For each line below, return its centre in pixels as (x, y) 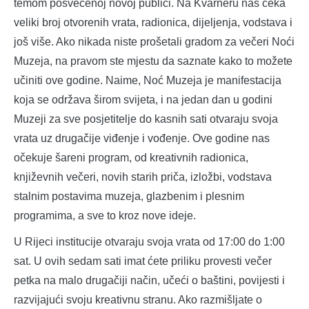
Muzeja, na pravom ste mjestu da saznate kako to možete (153, 61)
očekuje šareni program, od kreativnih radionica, (131, 158)
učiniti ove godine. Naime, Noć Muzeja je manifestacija (148, 81)
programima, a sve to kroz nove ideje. (105, 216)
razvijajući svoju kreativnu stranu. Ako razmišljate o (138, 300)
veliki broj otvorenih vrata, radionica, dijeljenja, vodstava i (153, 23)
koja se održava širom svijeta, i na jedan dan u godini (143, 100)
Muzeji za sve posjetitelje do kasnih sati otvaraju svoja (146, 119)
